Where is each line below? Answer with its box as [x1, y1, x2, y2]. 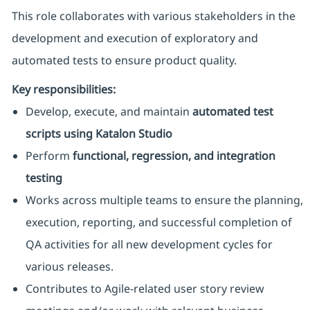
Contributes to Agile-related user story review [25, 281, 264, 297]
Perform [25, 148, 73, 164]
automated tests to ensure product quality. [11, 53, 237, 69]
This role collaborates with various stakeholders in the [11, 8, 295, 24]
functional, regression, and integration [72, 148, 275, 164]
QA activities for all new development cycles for [25, 237, 273, 253]
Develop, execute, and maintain [25, 104, 192, 120]
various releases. [25, 259, 113, 275]
